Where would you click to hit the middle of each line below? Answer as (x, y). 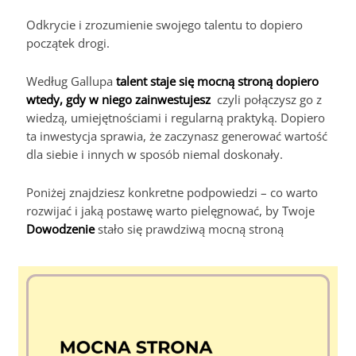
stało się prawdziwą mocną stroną (191, 228)
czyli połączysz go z (267, 99)
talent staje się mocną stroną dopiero (218, 81)
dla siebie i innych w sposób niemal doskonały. (155, 154)
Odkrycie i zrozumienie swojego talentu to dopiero (165, 24)
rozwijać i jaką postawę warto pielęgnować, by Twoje (171, 210)
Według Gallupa (72, 81)
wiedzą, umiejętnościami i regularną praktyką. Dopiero (176, 117)
